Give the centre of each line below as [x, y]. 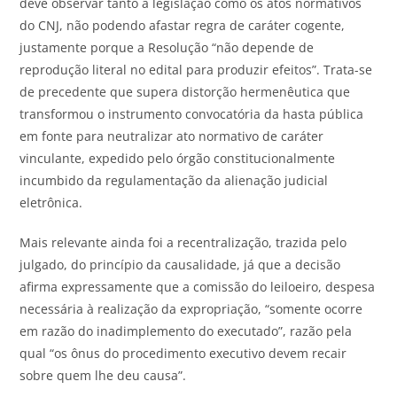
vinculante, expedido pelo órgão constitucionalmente [178, 158]
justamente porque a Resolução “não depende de [167, 47]
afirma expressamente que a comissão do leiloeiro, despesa [198, 286]
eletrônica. [51, 202]
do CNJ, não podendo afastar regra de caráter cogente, [183, 25]
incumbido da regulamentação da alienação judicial [174, 180]
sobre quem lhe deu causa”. [103, 375]
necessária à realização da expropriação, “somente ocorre [191, 308]
